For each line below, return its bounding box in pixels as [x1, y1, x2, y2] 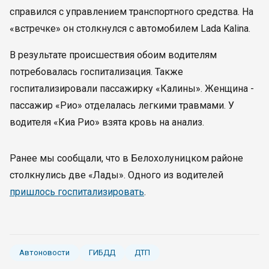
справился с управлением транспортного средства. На [10, 6, 253, 17]
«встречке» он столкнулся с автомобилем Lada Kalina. [10, 23, 250, 34]
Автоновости [19, 248, 70, 257]
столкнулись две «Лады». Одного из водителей [10, 169, 223, 181]
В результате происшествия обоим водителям [10, 49, 217, 61]
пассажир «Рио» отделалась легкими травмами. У [10, 100, 234, 111]
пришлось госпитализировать [10, 186, 144, 198]
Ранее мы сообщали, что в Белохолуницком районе [10, 153, 243, 164]
